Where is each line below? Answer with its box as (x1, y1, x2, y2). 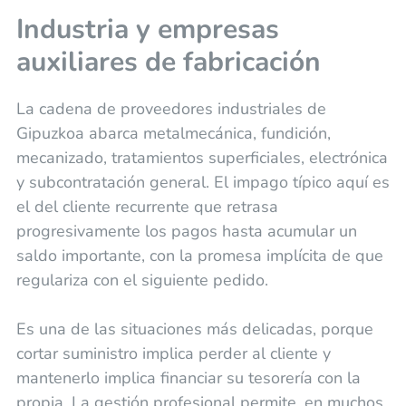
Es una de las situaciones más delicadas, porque (15, 318, 373, 341)
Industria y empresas (15, 11, 279, 49)
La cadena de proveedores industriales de (15, 98, 326, 121)
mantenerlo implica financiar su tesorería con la (15, 367, 361, 390)
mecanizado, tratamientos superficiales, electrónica (15, 147, 388, 169)
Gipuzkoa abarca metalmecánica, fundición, (15, 122, 331, 145)
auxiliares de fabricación (15, 43, 321, 82)
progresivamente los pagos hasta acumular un (15, 220, 357, 243)
